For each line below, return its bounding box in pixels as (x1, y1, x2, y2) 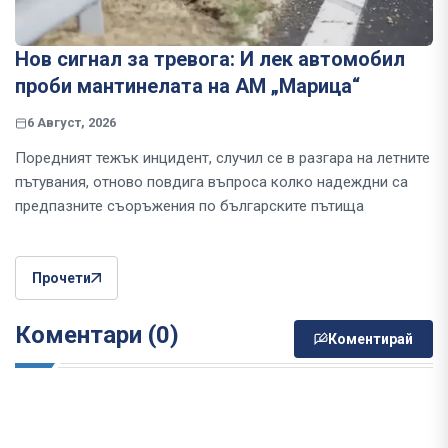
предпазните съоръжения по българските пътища (15, 197, 364, 216)
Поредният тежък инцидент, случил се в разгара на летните (15, 149, 430, 168)
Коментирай (328, 331, 413, 348)
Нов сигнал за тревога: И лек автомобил (15, 47, 405, 72)
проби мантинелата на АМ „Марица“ (15, 74, 360, 99)
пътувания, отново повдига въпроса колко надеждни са (15, 173, 408, 192)
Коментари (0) (15, 321, 179, 350)
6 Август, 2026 (27, 115, 116, 131)
